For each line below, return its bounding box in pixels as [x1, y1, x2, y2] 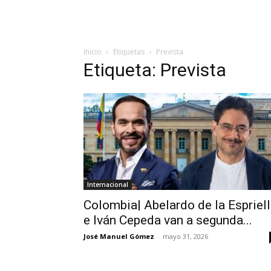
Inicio [83, 47, 102, 57]
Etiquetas [113, 47, 145, 57]
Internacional [87, 180, 128, 189]
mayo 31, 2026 [163, 232, 208, 241]
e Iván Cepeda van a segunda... [83, 213, 252, 227]
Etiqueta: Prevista [83, 59, 226, 80]
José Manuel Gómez [83, 232, 154, 241]
